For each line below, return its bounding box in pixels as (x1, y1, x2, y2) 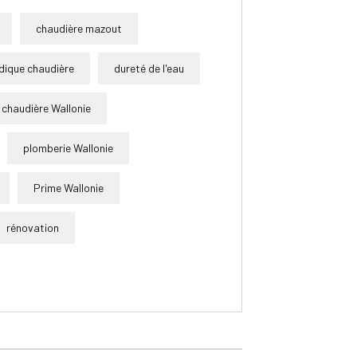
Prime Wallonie (33, 180, 104, 194)
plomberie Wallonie (23, 140, 113, 155)
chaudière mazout (36, 21, 122, 35)
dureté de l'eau (114, 61, 184, 75)
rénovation (6, 220, 59, 234)
